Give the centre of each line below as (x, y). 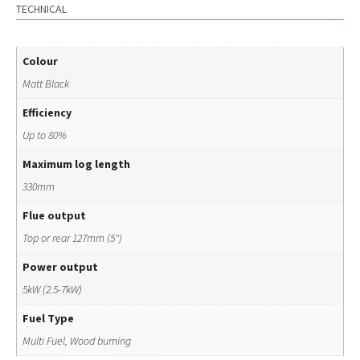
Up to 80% (45, 135)
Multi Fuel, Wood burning (77, 340)
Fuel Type (48, 318)
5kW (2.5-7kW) (52, 289)
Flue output (54, 215)
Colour (40, 61)
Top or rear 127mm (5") (72, 237)
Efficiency (47, 112)
